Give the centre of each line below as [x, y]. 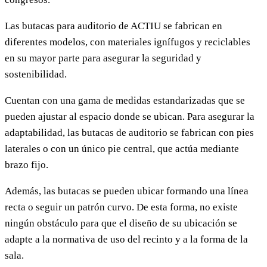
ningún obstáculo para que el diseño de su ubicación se [121, 223]
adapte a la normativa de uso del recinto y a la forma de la [126, 240]
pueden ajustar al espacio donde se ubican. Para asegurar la [130, 117]
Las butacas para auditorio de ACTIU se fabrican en [114, 26]
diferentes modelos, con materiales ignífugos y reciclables [128, 42]
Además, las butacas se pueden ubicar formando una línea [127, 191]
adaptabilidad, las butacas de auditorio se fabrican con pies [129, 133]
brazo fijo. [27, 165]
